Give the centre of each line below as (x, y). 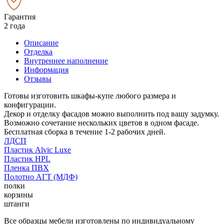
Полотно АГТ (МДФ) (41, 176)
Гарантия (20, 16)
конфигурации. (30, 104)
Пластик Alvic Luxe (37, 149)
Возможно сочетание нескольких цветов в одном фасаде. (101, 122)
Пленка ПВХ (26, 167)
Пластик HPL (27, 158)
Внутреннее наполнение (66, 60)
